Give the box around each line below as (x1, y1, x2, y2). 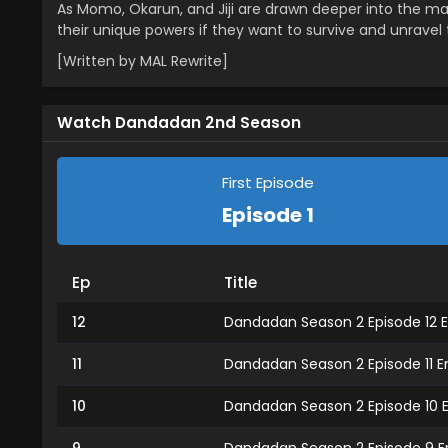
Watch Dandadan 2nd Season (57, 112, 301, 133)
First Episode (221, 172, 314, 193)
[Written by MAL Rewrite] (57, 51, 228, 71)
